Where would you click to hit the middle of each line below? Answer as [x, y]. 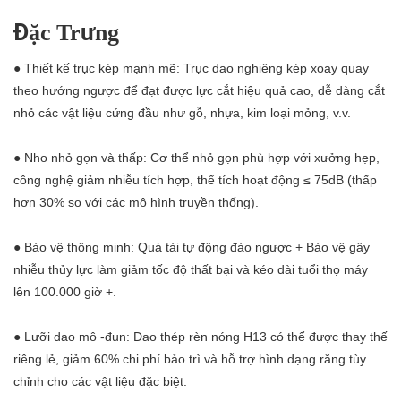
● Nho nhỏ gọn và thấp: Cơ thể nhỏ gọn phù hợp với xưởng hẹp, [196, 157]
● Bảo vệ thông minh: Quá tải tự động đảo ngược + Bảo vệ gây [192, 247]
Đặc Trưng [66, 33]
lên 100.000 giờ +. [65, 291]
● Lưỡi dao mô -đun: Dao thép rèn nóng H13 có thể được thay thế [200, 336]
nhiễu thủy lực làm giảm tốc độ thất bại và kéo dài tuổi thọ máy [191, 269]
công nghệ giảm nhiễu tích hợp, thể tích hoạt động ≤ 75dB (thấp [195, 179]
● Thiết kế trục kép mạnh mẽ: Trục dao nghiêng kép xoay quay [191, 68]
